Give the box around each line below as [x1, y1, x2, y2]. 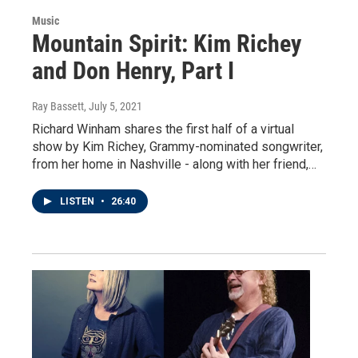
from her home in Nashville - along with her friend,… [32, 157, 316, 173]
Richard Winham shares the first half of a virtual [32, 121, 294, 137]
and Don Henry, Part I [32, 57, 234, 86]
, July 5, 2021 [84, 100, 142, 113]
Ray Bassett [32, 100, 84, 113]
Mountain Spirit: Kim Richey [32, 30, 301, 58]
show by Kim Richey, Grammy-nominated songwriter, [32, 139, 323, 155]
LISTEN [60, 196, 97, 208]
